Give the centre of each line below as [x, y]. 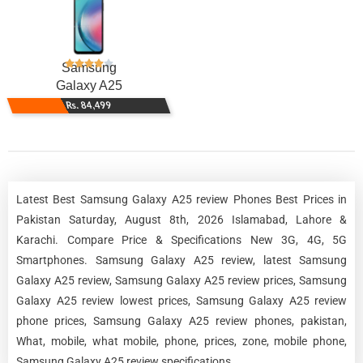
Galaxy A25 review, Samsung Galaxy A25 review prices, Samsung [181, 280]
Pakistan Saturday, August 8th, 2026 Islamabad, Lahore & [181, 219]
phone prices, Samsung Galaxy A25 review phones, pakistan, [181, 320]
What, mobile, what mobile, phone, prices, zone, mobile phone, [181, 341]
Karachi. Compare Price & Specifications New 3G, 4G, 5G [181, 239]
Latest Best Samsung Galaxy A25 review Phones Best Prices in [181, 199]
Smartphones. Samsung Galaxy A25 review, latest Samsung [181, 260]
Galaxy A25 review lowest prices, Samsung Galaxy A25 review [181, 300]
